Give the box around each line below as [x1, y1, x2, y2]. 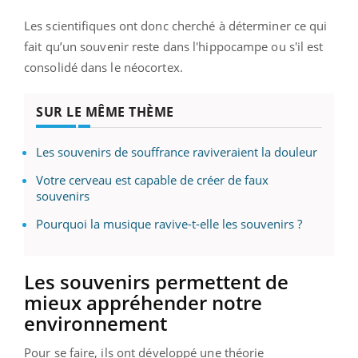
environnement [24, 309, 172, 336]
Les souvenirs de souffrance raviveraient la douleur [36, 143, 317, 160]
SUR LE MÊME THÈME [36, 102, 174, 121]
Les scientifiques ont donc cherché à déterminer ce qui [24, 17, 328, 34]
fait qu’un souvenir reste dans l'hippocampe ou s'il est [24, 38, 324, 54]
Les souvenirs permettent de [24, 268, 288, 295]
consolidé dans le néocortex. [24, 58, 183, 75]
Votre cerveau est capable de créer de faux [36, 171, 268, 188]
